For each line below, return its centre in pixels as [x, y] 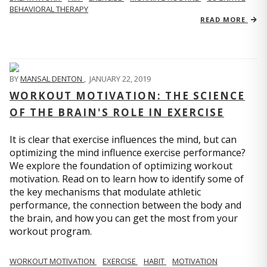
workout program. [51, 231]
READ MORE [224, 19]
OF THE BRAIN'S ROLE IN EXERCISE [117, 112]
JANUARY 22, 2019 [120, 79]
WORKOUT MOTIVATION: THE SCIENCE [127, 96]
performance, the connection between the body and [125, 205]
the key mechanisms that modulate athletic [105, 192]
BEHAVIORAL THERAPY [49, 9]
